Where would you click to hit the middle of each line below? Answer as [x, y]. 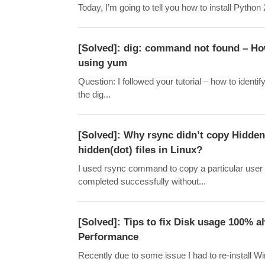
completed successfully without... [142, 181]
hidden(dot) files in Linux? [140, 150]
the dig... [94, 94]
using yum [103, 63]
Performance [108, 237]
